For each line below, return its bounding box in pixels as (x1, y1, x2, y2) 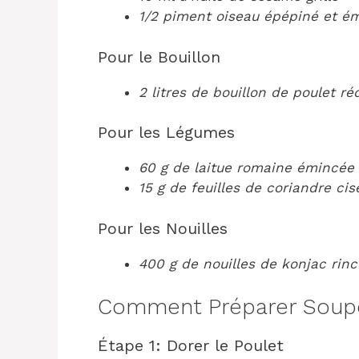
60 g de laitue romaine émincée (139, 159, 354, 175)
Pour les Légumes (98, 123, 235, 142)
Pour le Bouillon (98, 46, 220, 67)
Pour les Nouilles (98, 218, 228, 238)
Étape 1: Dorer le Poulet (98, 336, 284, 355)
